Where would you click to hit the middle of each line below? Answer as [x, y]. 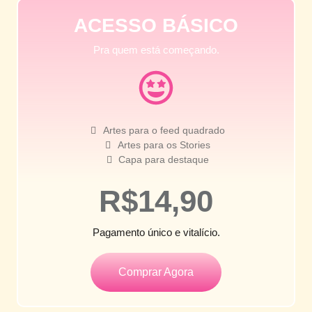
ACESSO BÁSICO [156, 25]
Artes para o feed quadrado [164, 130]
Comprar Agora [156, 272]
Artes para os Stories [164, 145]
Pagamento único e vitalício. [156, 232]
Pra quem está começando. [156, 49]
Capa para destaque [164, 159]
